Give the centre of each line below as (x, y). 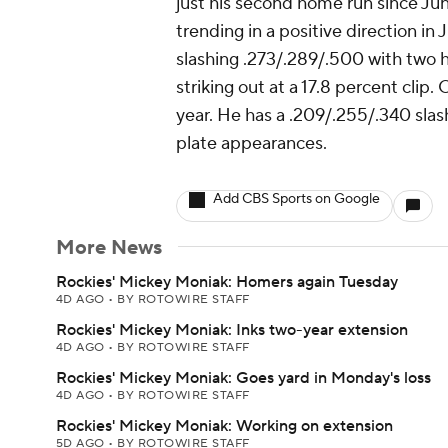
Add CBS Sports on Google (296, 199)
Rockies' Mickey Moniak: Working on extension (224, 426)
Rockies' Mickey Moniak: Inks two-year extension (232, 330)
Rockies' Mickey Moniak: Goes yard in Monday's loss (243, 378)
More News (109, 248)
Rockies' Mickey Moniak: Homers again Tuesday (227, 282)
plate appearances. (251, 143)
